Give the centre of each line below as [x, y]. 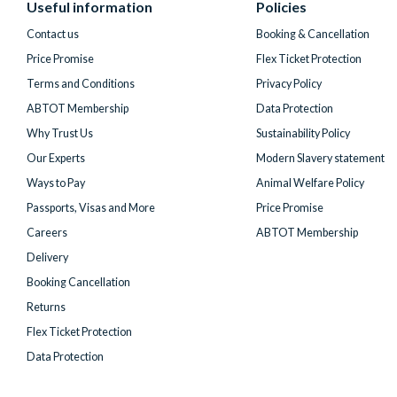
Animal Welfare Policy [310, 183]
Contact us [53, 35]
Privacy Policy [288, 84]
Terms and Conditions [81, 84]
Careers [47, 233]
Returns [46, 307]
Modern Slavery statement [320, 159]
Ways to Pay [56, 183]
